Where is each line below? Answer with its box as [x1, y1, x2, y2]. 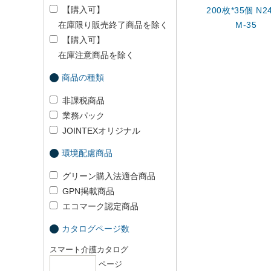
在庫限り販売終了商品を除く [50, 20, 168, 30]
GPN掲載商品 [62, 186, 114, 196]
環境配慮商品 [62, 148, 113, 158]
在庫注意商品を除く [50, 50, 134, 60]
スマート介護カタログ [50, 245, 128, 254]
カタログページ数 [62, 224, 129, 233]
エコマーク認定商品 [62, 201, 139, 211]
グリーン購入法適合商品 [62, 171, 155, 181]
